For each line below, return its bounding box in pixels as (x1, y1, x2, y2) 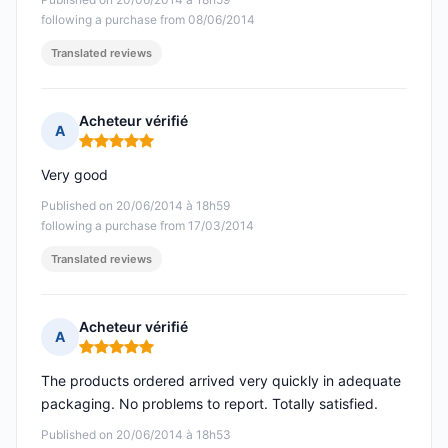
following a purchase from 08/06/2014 (41, 12, 255, 28)
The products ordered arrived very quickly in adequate (41, 372, 401, 390)
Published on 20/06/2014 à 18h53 (41, 427, 231, 443)
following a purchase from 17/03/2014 (41, 218, 254, 234)
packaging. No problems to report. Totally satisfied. (41, 395, 378, 413)
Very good (41, 166, 108, 184)
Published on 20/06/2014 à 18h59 (41, 198, 230, 214)
